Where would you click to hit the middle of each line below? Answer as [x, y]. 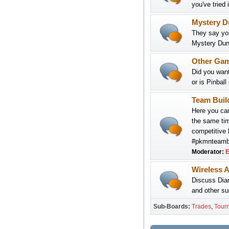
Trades [201, 207]
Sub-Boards [170, 207]
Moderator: [208, 152]
